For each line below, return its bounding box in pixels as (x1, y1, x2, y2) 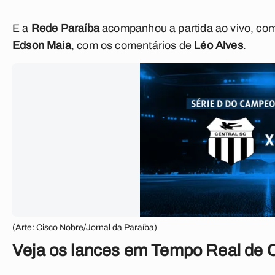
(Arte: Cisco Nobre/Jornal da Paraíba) (12, 223, 157, 232)
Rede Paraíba (31, 22, 99, 34)
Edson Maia (12, 39, 71, 52)
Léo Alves (194, 39, 243, 52)
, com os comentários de (71, 39, 195, 52)
